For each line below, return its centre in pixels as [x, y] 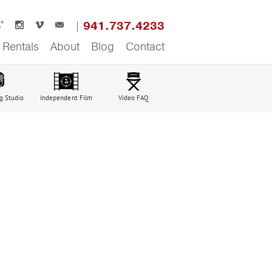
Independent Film [66, 98]
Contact [145, 46]
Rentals [21, 46]
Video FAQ [134, 98]
